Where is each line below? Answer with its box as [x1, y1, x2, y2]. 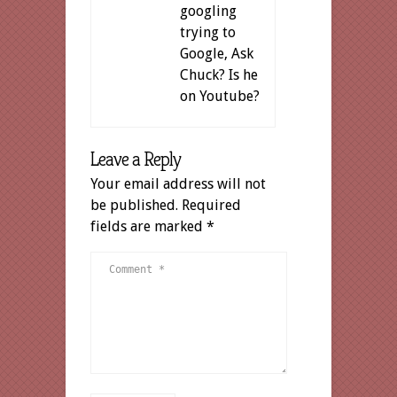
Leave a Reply [90, 146, 181, 171]
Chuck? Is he [180, 66, 258, 83]
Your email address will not [90, 175, 266, 192]
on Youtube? [180, 87, 260, 105]
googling [180, 2, 237, 19]
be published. [90, 196, 178, 214]
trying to [180, 23, 236, 41]
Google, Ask [180, 44, 253, 62]
